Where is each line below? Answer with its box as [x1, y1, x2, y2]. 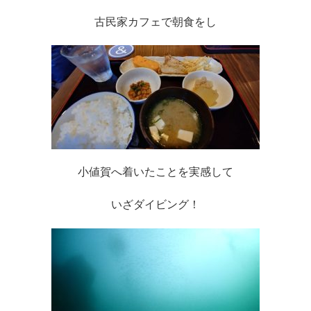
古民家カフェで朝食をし [94, 15, 217, 28]
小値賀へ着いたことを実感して [78, 166, 233, 178]
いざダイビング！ [111, 199, 200, 211]
